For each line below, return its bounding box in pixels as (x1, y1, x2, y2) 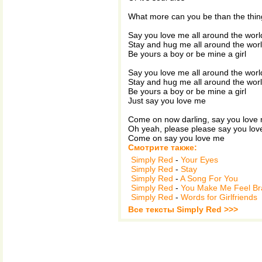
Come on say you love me (128, 133, 225, 143)
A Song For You (180, 174, 238, 183)
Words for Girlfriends (181, 192, 257, 202)
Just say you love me (128, 96, 206, 105)
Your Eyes (181, 155, 218, 164)
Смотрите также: (128, 143, 197, 152)
